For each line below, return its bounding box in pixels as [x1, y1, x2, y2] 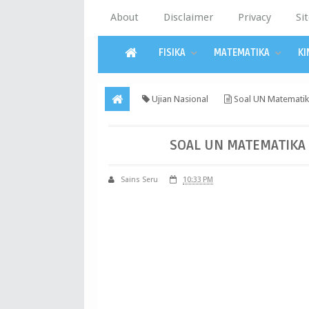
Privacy [238, 11, 271, 23]
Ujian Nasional [150, 94, 208, 104]
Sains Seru [121, 175, 158, 184]
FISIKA [159, 47, 186, 59]
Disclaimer [163, 11, 213, 23]
